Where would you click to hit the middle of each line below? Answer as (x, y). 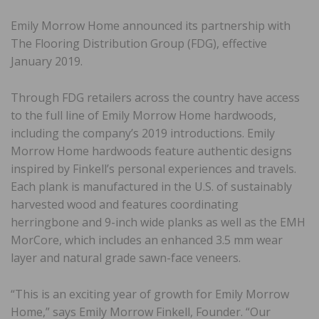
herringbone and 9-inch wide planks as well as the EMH (158, 222)
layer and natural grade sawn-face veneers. (126, 257)
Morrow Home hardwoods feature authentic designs (151, 151)
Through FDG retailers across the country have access (155, 97)
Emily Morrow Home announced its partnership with (151, 25)
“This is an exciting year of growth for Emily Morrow (150, 294)
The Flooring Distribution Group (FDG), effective (139, 43)
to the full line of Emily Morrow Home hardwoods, (143, 115)
